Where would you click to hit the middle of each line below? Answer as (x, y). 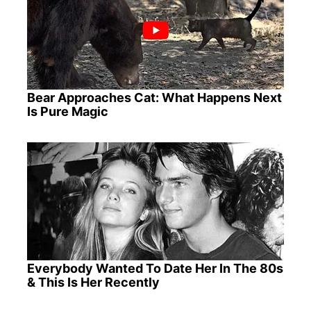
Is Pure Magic (67, 111)
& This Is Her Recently (93, 283)
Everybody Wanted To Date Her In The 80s (155, 269)
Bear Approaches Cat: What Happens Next (154, 97)
